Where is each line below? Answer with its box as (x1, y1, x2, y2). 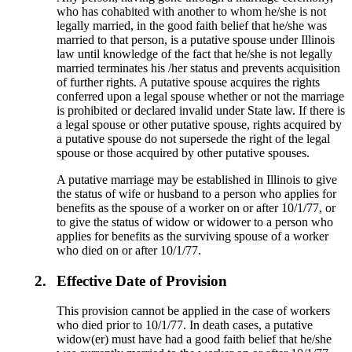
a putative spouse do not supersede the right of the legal (57, 131, 331, 145)
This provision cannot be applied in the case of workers (57, 304, 331, 318)
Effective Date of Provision (57, 272, 228, 289)
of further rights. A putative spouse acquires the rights (57, 75, 321, 89)
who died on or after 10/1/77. (57, 243, 202, 257)
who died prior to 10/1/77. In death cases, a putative (57, 318, 313, 332)
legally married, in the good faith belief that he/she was (57, 18, 328, 32)
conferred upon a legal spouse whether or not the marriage (57, 89, 345, 103)
